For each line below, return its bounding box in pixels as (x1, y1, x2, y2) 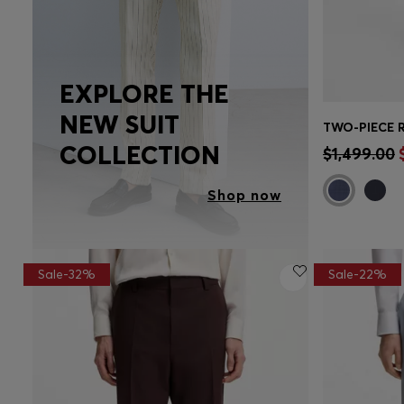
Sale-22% (328, 266, 387, 283)
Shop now (207, 186, 281, 205)
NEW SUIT (60, 108, 179, 140)
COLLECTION (60, 139, 220, 170)
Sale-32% (38, 266, 96, 283)
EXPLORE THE (60, 78, 229, 109)
